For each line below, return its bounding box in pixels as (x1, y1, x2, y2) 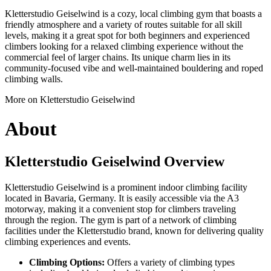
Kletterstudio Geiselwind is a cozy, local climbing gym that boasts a (5, 8, 262, 19)
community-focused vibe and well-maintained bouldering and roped (5, 62, 263, 73)
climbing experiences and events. (5, 236, 131, 247)
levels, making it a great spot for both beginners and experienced (5, 30, 250, 41)
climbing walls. (5, 73, 63, 84)
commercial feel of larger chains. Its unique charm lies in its (5, 51, 230, 62)
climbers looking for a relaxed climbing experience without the (5, 41, 243, 51)
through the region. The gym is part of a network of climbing (5, 214, 237, 225)
